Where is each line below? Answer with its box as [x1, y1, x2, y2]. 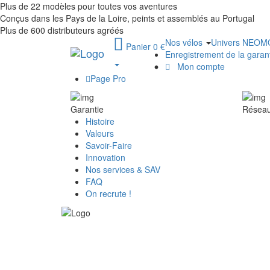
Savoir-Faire [86, 139, 132, 151]
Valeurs [86, 127, 114, 139]
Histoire [86, 115, 115, 127]
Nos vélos [165, 36, 205, 48]
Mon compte [172, 60, 225, 72]
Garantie [71, 102, 104, 115]
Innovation [86, 151, 125, 163]
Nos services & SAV [86, 163, 160, 175]
